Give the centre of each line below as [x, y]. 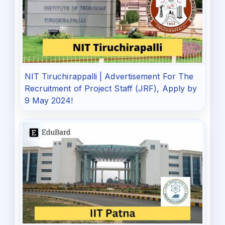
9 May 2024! [49, 100]
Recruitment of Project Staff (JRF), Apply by [111, 88]
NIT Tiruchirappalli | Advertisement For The [109, 76]
